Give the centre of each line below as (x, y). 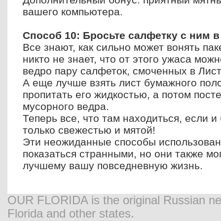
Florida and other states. (71, 214)
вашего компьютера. (73, 12)
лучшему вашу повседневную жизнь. (113, 166)
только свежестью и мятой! (89, 130)
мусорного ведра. (66, 106)
